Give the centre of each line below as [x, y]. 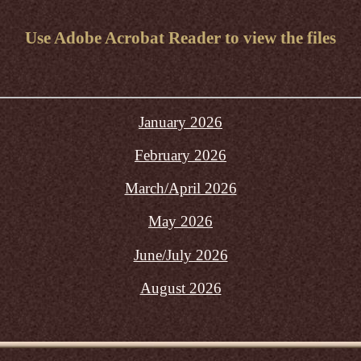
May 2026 [180, 222]
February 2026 [180, 155]
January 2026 [180, 122]
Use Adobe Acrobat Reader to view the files [180, 37]
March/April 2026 [180, 189]
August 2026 [180, 288]
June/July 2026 [180, 255]
